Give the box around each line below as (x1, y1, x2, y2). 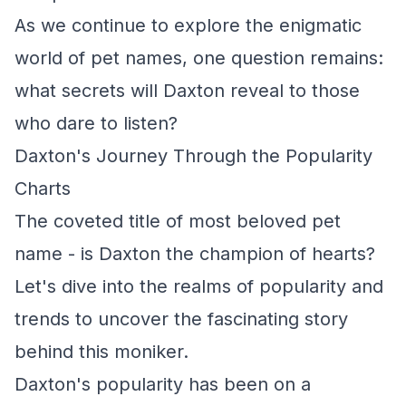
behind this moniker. (14, 341, 188, 362)
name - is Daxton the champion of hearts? (14, 243, 375, 265)
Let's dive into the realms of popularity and (14, 275, 383, 297)
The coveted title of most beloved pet (14, 210, 341, 232)
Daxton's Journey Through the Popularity (14, 145, 372, 167)
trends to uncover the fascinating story (14, 308, 348, 330)
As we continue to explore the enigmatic (14, 14, 362, 36)
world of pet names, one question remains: (14, 47, 383, 69)
